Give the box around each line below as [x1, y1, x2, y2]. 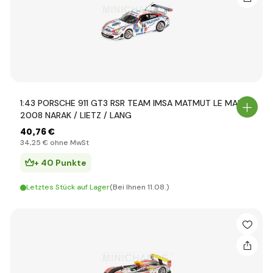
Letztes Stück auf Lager [26, 182, 110, 192]
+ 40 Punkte [34, 157, 87, 168]
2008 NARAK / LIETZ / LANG [20, 110, 132, 121]
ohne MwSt [48, 138, 89, 147]
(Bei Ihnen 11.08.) [110, 182, 169, 192]
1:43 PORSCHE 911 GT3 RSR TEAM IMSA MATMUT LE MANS [20, 97, 248, 108]
